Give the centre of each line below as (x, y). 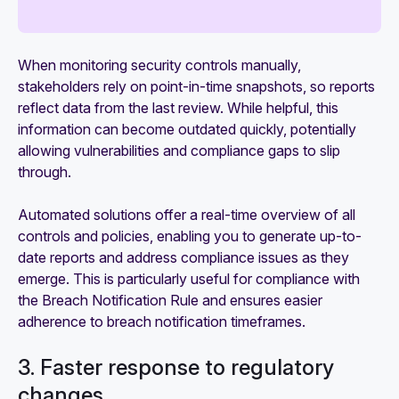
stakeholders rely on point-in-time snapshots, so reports (196, 87)
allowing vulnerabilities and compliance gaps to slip (179, 151)
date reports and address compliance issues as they (183, 258)
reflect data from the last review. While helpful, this (178, 108)
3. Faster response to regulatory (176, 368)
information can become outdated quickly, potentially (187, 130)
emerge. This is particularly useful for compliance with (189, 279)
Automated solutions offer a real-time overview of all (187, 215)
